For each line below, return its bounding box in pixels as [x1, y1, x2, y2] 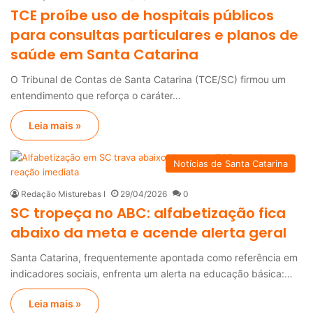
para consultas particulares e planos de [10, 24, 298, 45]
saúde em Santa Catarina [10, 44, 198, 64]
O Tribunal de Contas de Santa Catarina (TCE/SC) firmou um [10, 73, 286, 85]
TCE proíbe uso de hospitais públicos [10, 5, 274, 25]
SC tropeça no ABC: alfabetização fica [10, 203, 286, 223]
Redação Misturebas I [21, 188, 105, 199]
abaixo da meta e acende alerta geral [10, 222, 286, 242]
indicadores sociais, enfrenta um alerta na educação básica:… [10, 267, 293, 279]
